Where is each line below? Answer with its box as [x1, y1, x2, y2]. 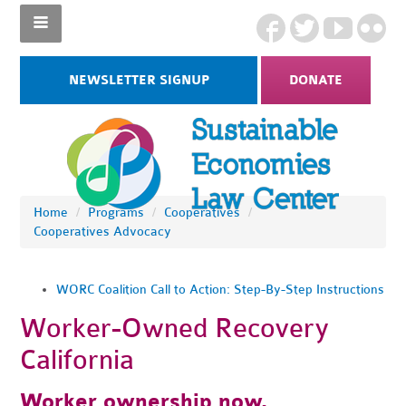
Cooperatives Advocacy [34, 224, 172, 239]
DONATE [289, 72, 343, 88]
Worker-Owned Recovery [20, 313, 330, 344]
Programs [88, 205, 145, 220]
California [20, 344, 135, 376]
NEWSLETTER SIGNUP [68, 72, 209, 88]
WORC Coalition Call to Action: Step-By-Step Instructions [56, 282, 385, 297]
